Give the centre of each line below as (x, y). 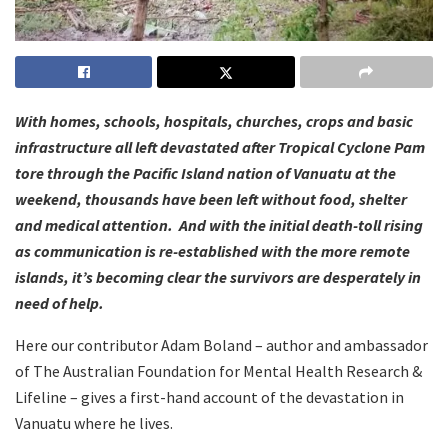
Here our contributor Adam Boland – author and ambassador (221, 345)
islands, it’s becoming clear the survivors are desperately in (218, 277)
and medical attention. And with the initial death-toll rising (219, 225)
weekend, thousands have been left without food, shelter (211, 199)
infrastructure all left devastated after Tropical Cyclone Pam (220, 147)
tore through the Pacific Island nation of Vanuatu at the (205, 173)
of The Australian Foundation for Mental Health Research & (218, 371)
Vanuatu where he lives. (94, 423)
